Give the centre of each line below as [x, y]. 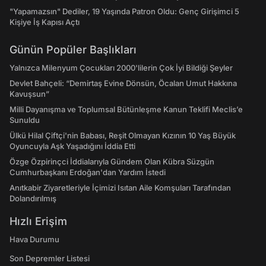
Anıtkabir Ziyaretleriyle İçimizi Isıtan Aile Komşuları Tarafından [120, 188]
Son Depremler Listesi [50, 258]
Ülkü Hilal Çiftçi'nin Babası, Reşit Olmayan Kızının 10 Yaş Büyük [123, 135]
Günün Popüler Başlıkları [73, 50]
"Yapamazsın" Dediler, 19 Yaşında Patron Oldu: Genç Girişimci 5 [124, 11]
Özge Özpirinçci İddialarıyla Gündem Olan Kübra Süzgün [112, 161]
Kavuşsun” [29, 94]
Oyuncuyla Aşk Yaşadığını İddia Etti [72, 146]
